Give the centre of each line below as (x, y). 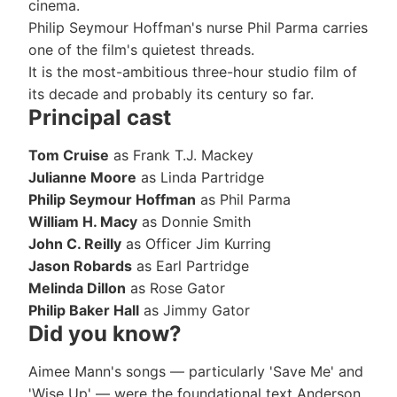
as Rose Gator (175, 288)
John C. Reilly (75, 244)
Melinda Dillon (77, 288)
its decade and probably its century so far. (171, 94)
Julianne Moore (82, 178)
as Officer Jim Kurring (196, 244)
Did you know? (105, 334)
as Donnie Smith (194, 222)
